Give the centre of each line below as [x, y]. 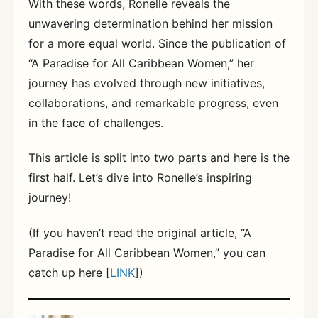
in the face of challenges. [96, 122]
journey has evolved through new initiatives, [147, 83]
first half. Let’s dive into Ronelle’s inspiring [140, 178]
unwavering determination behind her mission [150, 23]
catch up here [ [69, 272]
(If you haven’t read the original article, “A [140, 232]
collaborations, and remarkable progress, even [153, 103]
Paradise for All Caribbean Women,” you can [147, 252]
